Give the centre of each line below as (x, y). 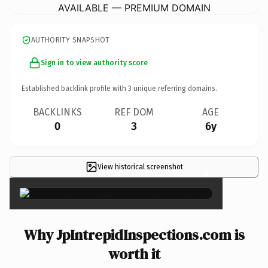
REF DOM (134, 112)
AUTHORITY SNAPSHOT (71, 40)
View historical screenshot (140, 167)
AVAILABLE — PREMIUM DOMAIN (134, 7)
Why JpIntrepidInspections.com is (134, 234)
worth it (134, 254)
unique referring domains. (174, 88)
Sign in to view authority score (94, 63)
